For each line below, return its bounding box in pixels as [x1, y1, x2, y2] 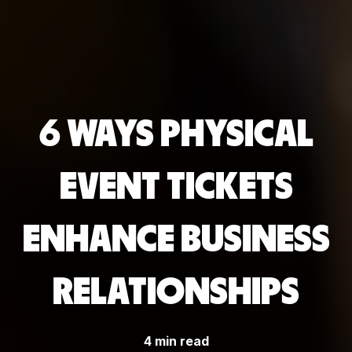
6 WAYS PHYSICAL [38, 115, 313, 154]
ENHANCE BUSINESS [22, 221, 330, 259]
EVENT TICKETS [59, 168, 293, 207]
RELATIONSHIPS [53, 273, 299, 312]
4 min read [143, 332, 209, 349]
